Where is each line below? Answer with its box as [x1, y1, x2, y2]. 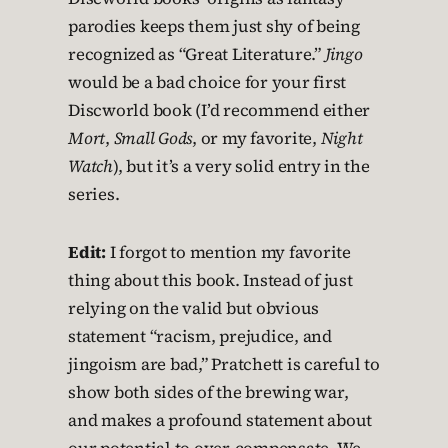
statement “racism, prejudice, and [68, 325, 332, 348]
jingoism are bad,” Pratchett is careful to [68, 353, 380, 376]
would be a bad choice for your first [68, 71, 346, 94]
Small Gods [113, 127, 192, 150]
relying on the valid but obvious [68, 297, 319, 320]
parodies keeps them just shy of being [68, 15, 360, 38]
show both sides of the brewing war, [68, 381, 349, 404]
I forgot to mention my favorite [105, 241, 351, 264]
